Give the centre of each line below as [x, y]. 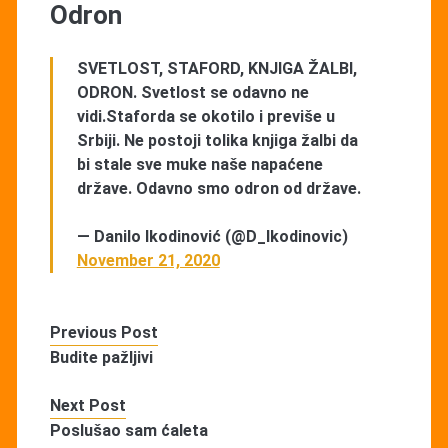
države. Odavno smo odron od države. [218, 188]
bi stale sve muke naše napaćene [199, 164]
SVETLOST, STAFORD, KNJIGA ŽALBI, [216, 68]
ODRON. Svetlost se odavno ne [192, 92]
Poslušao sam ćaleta [128, 430]
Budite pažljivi [101, 357]
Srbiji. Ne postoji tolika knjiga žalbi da [217, 140]
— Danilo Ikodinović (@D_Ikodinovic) [212, 236]
